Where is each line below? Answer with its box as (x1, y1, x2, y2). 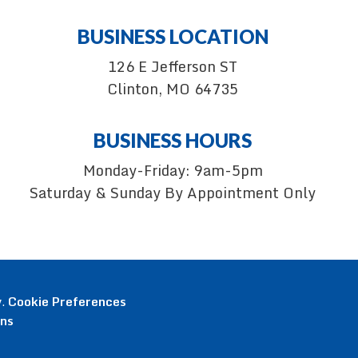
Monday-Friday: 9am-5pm (82, 158, 263, 182)
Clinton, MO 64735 (107, 77, 238, 101)
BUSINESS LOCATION (77, 25, 268, 48)
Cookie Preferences (7, 292, 126, 311)
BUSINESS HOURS (93, 129, 252, 152)
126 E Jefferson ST (108, 54, 237, 78)
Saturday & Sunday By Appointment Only (30, 181, 316, 205)
